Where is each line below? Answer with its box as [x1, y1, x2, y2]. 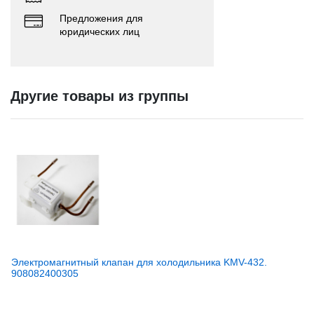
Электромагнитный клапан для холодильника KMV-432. [11, 256, 267, 268]
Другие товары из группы [11, 88, 189, 104]
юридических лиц [60, 25, 139, 37]
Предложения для [60, 12, 143, 24]
